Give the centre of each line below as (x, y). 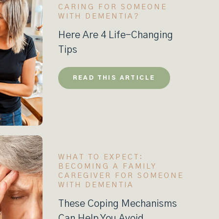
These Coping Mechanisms (117, 204)
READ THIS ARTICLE (114, 77)
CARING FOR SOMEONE (112, 7)
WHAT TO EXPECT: (101, 157)
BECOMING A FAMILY (107, 167)
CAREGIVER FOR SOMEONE (121, 176)
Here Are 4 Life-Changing (115, 35)
